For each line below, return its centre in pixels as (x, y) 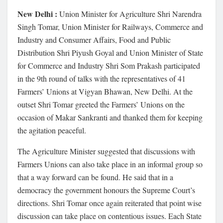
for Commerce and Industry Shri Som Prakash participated (109, 65)
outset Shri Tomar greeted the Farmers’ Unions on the (101, 104)
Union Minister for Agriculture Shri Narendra (129, 13)
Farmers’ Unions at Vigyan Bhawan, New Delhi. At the (105, 91)
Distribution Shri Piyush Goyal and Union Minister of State (110, 52)
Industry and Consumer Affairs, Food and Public (94, 39)
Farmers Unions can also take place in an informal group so (110, 164)
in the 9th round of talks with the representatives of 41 (102, 78)
